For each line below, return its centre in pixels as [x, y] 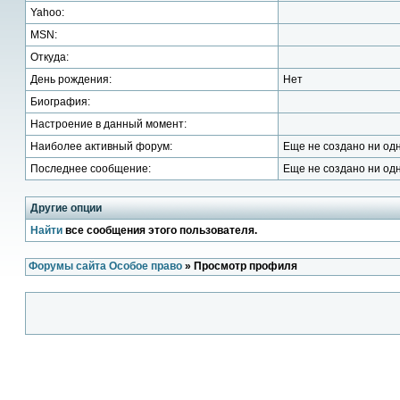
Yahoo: [47, 12]
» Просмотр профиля [240, 266]
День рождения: [71, 79]
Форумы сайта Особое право [105, 266]
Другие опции [66, 208]
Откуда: [50, 57]
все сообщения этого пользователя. [160, 230]
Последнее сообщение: [91, 169]
